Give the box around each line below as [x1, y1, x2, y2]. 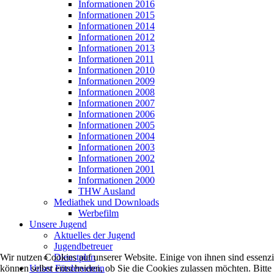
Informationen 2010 [78, 64, 155, 75]
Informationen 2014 [78, 20, 155, 31]
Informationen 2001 [78, 163, 155, 174]
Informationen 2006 [78, 108, 155, 119]
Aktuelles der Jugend [54, 229, 135, 240]
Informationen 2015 [78, 9, 155, 20]
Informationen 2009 [78, 75, 155, 86]
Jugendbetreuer [54, 240, 113, 251]
